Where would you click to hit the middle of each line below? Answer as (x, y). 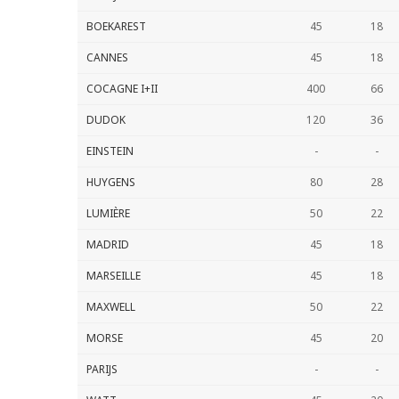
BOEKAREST (116, 26)
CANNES (107, 57)
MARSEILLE (114, 276)
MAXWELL (111, 307)
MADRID (108, 244)
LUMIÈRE (108, 213)
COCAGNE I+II (122, 89)
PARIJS (102, 369)
